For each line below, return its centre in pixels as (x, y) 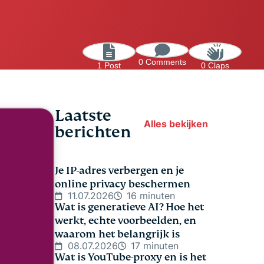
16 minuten (151, 196)
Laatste (83, 115)
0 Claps (215, 65)
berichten (93, 132)
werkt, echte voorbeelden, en (126, 221)
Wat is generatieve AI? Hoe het (129, 207)
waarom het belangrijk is (117, 234)
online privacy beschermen (123, 184)
